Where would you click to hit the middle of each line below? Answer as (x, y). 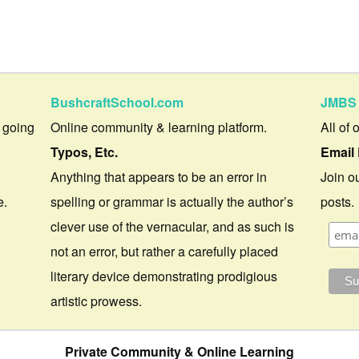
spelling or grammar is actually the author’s (172, 201)
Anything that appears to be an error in (159, 176)
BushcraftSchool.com (117, 102)
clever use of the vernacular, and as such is (173, 226)
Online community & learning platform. (159, 127)
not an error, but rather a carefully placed (165, 251)
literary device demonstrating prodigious (164, 276)
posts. (338, 201)
